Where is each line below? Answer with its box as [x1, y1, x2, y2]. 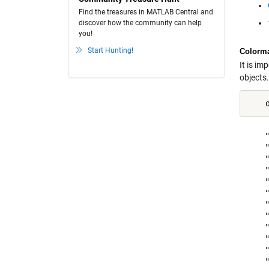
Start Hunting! [88, 46, 133, 55]
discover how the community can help [79, 19, 202, 27]
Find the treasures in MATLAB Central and [79, 8, 213, 16]
